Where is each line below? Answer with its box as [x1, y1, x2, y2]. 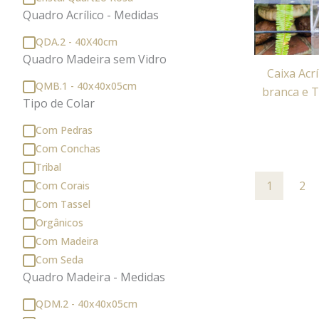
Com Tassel [36, 197, 90, 211]
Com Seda [36, 252, 83, 266]
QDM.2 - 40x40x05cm [36, 296, 137, 310]
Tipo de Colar [23, 95, 95, 112]
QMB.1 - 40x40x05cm [36, 78, 137, 93]
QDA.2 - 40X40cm [36, 34, 117, 48]
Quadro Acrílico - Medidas [23, 7, 159, 23]
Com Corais [36, 178, 90, 192]
